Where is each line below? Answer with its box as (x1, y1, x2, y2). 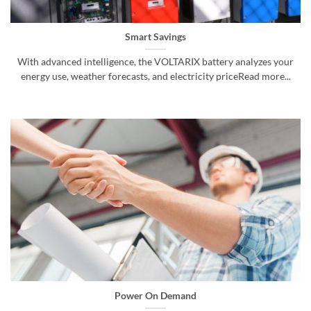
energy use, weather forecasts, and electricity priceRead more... (20, 70, 291, 82)
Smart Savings (125, 31, 186, 42)
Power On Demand (115, 289, 196, 301)
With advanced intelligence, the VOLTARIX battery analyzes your (17, 56, 294, 67)
